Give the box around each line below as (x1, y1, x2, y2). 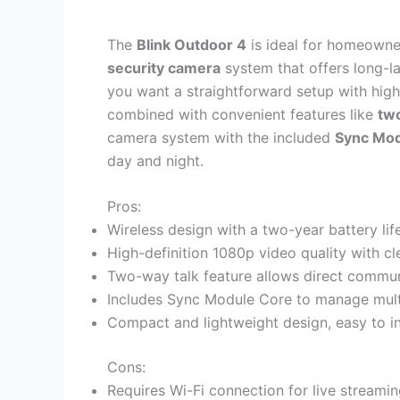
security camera (107, 58, 221, 77)
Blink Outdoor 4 (137, 35, 246, 54)
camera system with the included (107, 128, 335, 146)
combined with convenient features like (107, 104, 378, 123)
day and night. (107, 151, 204, 170)
